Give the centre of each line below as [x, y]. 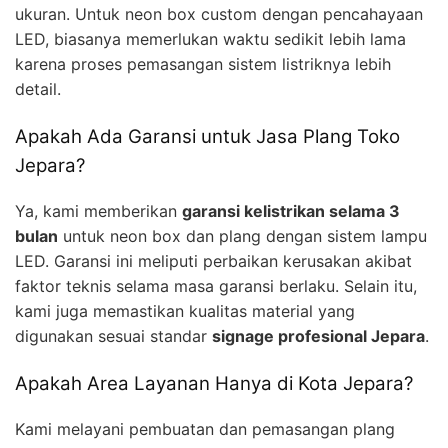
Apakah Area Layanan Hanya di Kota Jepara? [214, 383]
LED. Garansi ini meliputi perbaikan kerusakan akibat [213, 260]
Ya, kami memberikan [98, 210]
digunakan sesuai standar [113, 335]
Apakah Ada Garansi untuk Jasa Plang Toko [207, 137]
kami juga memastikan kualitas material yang [185, 310]
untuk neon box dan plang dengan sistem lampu [242, 235]
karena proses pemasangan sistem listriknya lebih [203, 64]
